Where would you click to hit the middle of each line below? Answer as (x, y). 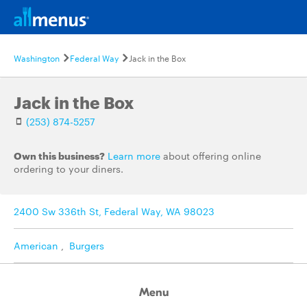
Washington (37, 58)
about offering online (211, 156)
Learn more (134, 156)
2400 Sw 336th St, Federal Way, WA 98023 (114, 211)
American (36, 245)
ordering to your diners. (69, 169)
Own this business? (59, 155)
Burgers (87, 245)
